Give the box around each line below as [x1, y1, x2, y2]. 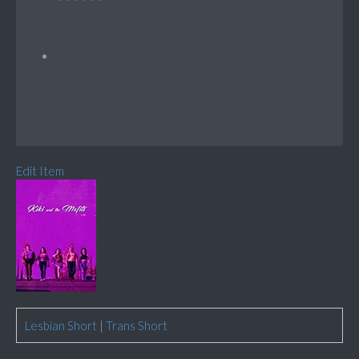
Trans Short [106, 318, 167, 333]
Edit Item [16, 163, 64, 179]
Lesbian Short [25, 318, 97, 333]
